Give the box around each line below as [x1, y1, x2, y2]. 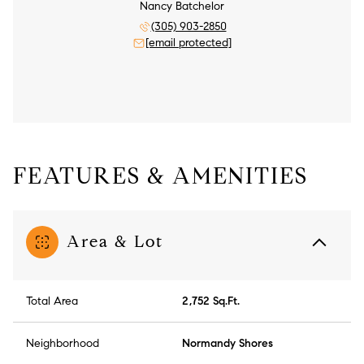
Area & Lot [67, 232, 163, 253]
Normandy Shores [182, 336, 273, 351]
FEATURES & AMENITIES [13, 162, 308, 191]
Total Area [26, 294, 78, 309]
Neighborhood [26, 336, 99, 351]
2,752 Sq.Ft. [182, 294, 240, 309]
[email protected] [145, 36, 232, 50]
